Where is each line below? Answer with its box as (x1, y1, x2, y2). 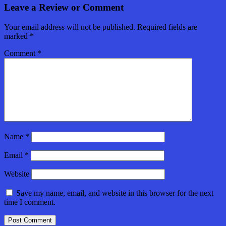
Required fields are (137, 22, 197, 31)
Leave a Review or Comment (4, 2, 124, 13)
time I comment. (4, 197, 55, 206)
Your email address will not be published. (4, 22, 135, 31)
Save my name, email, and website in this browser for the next (16, 188, 213, 197)
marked (4, 31, 30, 40)
